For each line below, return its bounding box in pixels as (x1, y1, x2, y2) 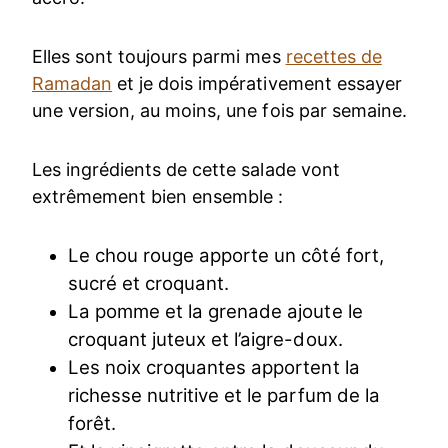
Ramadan (32, 73, 113, 95)
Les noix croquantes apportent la (68, 356, 360, 380)
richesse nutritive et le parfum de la (68, 384, 380, 408)
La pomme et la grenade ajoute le (68, 300, 363, 324)
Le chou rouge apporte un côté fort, (68, 244, 384, 268)
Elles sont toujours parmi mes (32, 46, 286, 68)
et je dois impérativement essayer (112, 73, 402, 95)
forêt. (68, 412, 117, 436)
